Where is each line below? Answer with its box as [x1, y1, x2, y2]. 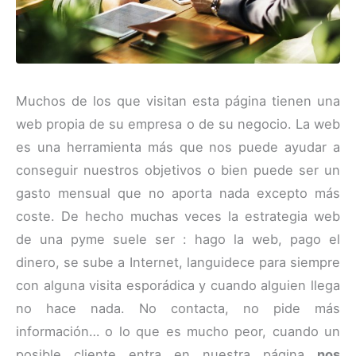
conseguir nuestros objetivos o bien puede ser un [16, 162, 340, 179]
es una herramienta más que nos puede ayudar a [16, 139, 340, 156]
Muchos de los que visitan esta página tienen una [16, 93, 340, 110]
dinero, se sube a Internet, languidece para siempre [16, 254, 340, 271]
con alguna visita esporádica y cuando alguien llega [16, 277, 340, 294]
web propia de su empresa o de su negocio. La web [16, 116, 340, 133]
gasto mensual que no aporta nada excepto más [16, 185, 340, 202]
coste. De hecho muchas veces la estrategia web [16, 208, 340, 225]
